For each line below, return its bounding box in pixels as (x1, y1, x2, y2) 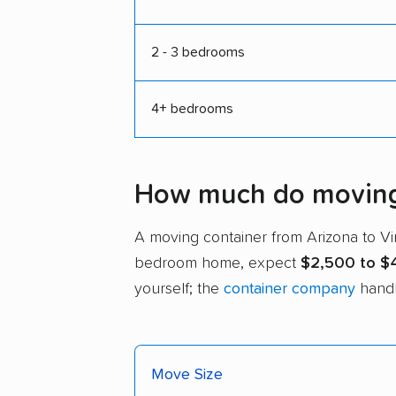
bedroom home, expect (134, 255, 301, 271)
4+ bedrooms (151, 102, 233, 117)
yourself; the (134, 280, 224, 297)
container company (224, 280, 355, 297)
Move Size (151, 366, 223, 383)
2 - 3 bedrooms (151, 45, 245, 60)
